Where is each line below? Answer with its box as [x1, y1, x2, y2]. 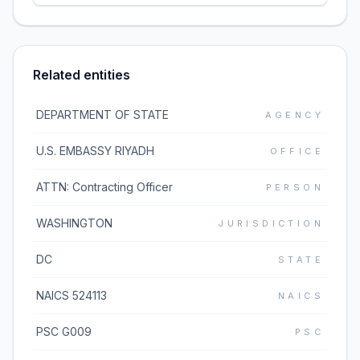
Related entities [33, 67, 130, 83]
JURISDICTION [218, 218, 324, 229]
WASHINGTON [36, 216, 112, 230]
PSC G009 [36, 325, 92, 338]
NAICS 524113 [36, 288, 107, 302]
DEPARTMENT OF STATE [36, 108, 169, 121]
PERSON [265, 182, 324, 193]
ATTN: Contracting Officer [36, 180, 173, 194]
